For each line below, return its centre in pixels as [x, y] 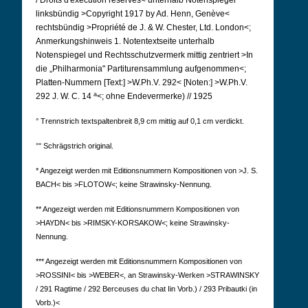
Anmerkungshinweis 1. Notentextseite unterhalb [125, 41]
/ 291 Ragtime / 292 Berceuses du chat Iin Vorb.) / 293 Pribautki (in [146, 289]
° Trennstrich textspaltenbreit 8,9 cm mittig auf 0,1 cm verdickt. [140, 121]
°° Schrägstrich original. [75, 146]
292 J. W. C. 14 [65, 96]
